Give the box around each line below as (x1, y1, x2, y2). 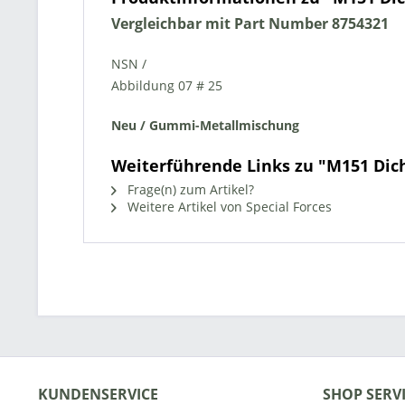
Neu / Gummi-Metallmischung (111, 117, 299, 134)
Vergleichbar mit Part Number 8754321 (111, 14, 389, 33)
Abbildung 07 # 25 (111, 77, 222, 94)
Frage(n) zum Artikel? (124, 181, 254, 198)
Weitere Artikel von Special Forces (124, 198, 332, 215)
